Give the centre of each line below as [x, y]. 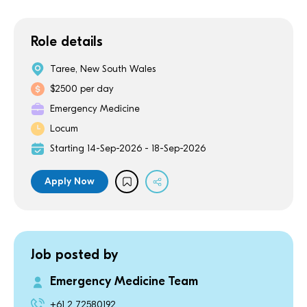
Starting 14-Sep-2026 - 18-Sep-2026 [128, 148]
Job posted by [74, 255]
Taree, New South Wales [103, 69]
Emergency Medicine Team [124, 281]
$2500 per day [82, 89]
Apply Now [70, 181]
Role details [67, 41]
